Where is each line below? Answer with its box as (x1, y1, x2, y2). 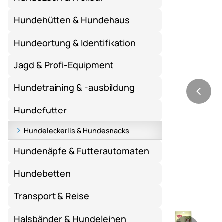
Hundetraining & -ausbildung (14, 81, 135, 94)
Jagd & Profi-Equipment (14, 59, 114, 71)
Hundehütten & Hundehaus (14, 14, 130, 26)
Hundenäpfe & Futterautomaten (14, 145, 150, 157)
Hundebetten (14, 167, 71, 179)
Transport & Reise (14, 190, 90, 202)
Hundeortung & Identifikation (14, 36, 136, 49)
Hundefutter (14, 104, 67, 116)
